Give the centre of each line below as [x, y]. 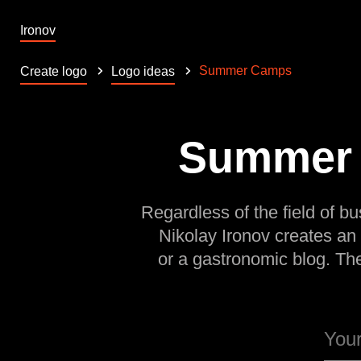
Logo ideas [143, 71]
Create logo [54, 71]
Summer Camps [245, 70]
